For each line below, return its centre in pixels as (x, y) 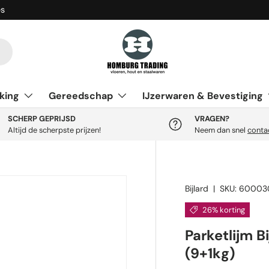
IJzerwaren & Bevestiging (203, 96)
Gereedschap (81, 96)
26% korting (223, 210)
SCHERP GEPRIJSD (41, 119)
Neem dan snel (221, 130)
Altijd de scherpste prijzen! (54, 130)
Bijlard (197, 189)
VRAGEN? (212, 119)
